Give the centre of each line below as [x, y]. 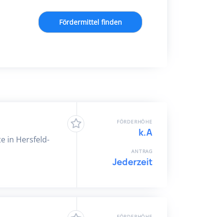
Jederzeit [132, 162]
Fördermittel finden [90, 22]
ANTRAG [142, 151]
